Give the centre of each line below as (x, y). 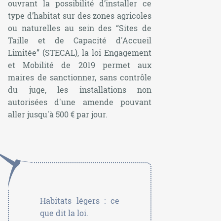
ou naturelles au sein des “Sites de (80, 28)
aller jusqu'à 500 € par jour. (58, 114)
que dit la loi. (64, 213)
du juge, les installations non (80, 90)
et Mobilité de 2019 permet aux (80, 65)
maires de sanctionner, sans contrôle (80, 77)
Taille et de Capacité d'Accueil (80, 40)
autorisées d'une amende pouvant (80, 102)
